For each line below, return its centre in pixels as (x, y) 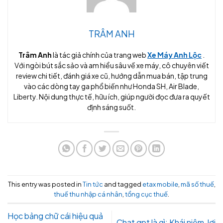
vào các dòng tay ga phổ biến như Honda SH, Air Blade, (111, 86)
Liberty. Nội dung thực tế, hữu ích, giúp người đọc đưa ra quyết (111, 97)
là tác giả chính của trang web (100, 55)
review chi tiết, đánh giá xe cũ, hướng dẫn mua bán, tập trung (111, 76)
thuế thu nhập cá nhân (88, 194)
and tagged (122, 184)
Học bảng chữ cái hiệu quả (55, 216)
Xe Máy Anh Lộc (174, 55)
